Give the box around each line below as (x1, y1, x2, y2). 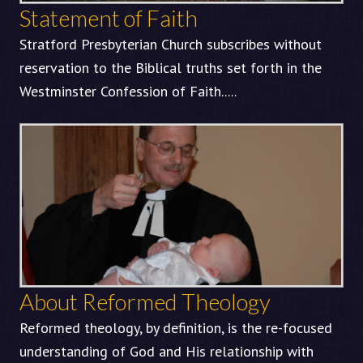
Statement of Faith (19, 4, 198, 32)
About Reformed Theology (19, 288, 271, 315)
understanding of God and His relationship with (19, 342, 314, 361)
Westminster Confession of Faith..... (19, 82, 237, 100)
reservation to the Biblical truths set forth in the (19, 58, 322, 77)
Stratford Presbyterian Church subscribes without (19, 35, 322, 53)
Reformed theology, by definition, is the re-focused (19, 318, 332, 337)
